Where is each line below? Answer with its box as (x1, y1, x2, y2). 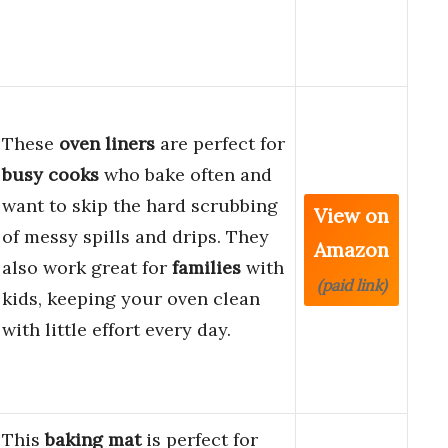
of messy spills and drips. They (2, 225, 269, 249)
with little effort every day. (2, 318, 231, 342)
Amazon (314, 237, 389, 263)
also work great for (2, 256, 172, 280)
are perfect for (155, 132, 285, 156)
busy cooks (2, 163, 99, 187)
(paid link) (316, 275, 387, 296)
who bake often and (99, 163, 272, 187)
